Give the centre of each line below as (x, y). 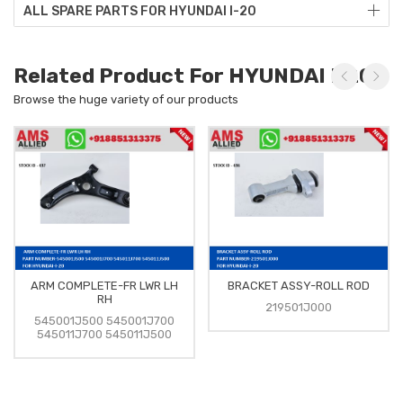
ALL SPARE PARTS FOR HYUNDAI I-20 (140, 11)
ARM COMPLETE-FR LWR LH (104, 286)
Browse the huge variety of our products (126, 99)
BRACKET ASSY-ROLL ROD (299, 286)
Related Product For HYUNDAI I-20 (193, 75)
